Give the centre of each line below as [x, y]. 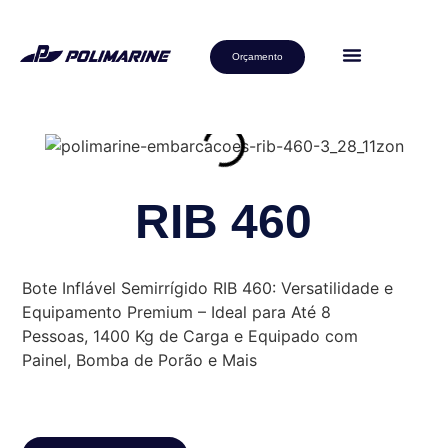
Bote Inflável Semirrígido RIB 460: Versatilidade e [208, 288]
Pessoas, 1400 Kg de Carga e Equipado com [190, 336]
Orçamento [257, 56]
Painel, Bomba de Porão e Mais [140, 360]
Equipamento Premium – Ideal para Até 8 [177, 312]
